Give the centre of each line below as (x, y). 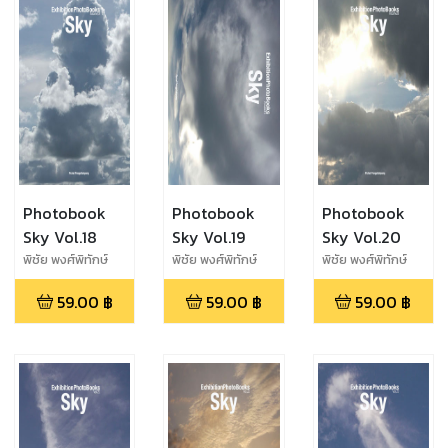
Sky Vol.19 (209, 236)
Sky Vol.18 (60, 236)
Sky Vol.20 (361, 236)
